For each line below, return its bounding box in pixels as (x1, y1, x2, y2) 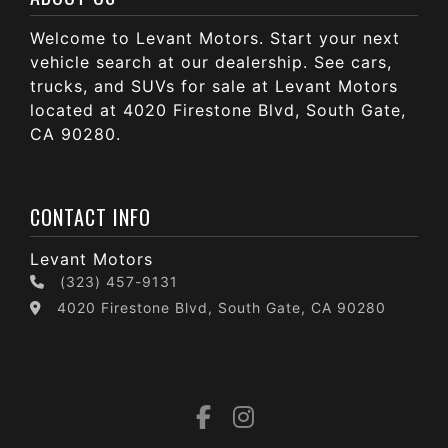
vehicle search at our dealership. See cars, (30, 51, 392, 72)
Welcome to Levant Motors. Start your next (30, 27, 400, 48)
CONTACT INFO (30, 201, 151, 232)
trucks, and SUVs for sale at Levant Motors (30, 75, 398, 96)
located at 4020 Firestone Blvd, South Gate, (30, 99, 406, 120)
